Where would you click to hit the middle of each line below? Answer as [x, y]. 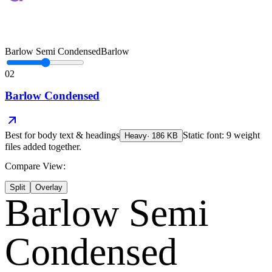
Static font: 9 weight [221, 135]
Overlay [49, 187]
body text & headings [79, 135]
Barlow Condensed [52, 95]
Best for [21, 135]
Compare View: [35, 166]
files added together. [43, 146]
